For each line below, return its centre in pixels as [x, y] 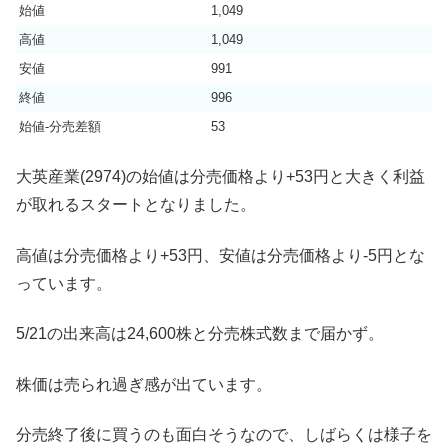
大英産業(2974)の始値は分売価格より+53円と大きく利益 [220, 177]
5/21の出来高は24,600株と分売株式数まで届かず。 [200, 334]
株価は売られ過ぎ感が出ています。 [144, 384]
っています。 [64, 283]
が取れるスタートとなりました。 [136, 205]
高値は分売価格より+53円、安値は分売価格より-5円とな [220, 255]
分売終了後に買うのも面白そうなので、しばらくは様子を [224, 434]
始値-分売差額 [60, 126]
